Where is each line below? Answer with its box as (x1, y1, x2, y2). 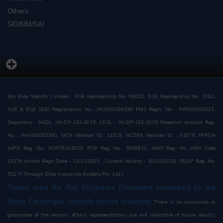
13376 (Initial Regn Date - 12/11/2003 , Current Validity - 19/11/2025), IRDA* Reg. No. (7, 158, 216, 165)
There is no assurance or (151, 199, 216, 206)
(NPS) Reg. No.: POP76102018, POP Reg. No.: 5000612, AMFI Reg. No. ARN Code (7, 145, 216, 152)
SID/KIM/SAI (7, 20, 44, 28)
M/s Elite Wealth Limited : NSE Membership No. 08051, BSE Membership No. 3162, (7, 93, 216, 100)
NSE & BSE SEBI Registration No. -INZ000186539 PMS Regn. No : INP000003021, (7, 106, 216, 113)
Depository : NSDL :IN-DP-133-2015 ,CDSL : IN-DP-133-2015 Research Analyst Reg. (7, 119, 216, 126)
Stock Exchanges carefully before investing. (7, 197, 152, 206)
